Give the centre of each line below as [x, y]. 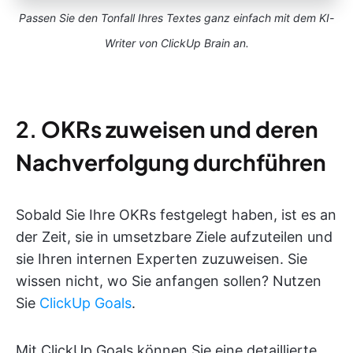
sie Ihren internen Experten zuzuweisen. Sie [162, 258]
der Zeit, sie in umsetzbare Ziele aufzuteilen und [174, 236]
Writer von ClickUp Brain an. [176, 43]
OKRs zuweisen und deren [180, 128]
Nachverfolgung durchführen [171, 162]
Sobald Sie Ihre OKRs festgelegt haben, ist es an [176, 214]
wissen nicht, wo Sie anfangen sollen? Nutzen [169, 281]
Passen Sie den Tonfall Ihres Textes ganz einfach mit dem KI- [176, 17]
